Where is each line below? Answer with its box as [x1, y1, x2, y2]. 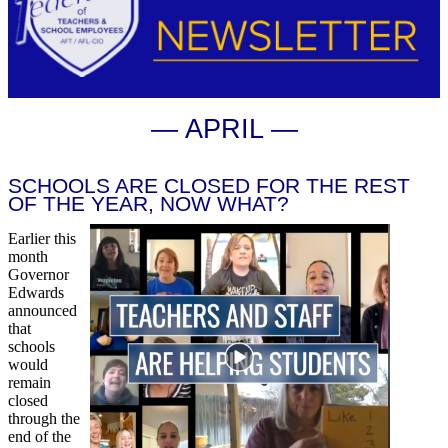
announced [8, 301, 77, 319]
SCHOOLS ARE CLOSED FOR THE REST [8, 173, 410, 198]
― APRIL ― [150, 113, 298, 144]
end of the [8, 427, 71, 445]
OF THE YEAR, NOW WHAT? [8, 191, 289, 216]
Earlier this [8, 229, 76, 247]
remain [8, 373, 51, 391]
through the [8, 409, 80, 427]
